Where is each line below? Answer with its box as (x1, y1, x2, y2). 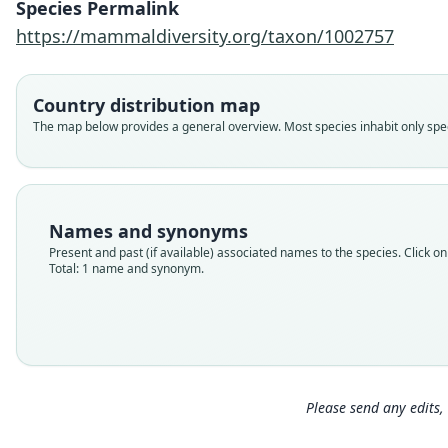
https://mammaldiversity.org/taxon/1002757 (16, 24, 394, 48)
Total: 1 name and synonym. (49, 260, 204, 277)
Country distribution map (33, 93, 260, 117)
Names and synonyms (49, 219, 248, 243)
